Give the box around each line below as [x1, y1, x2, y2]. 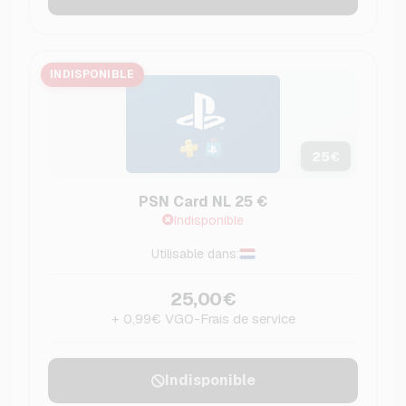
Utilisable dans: [150, 246, 239, 263]
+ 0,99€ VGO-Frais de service [111, 310, 295, 328]
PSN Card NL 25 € [139, 192, 267, 212]
